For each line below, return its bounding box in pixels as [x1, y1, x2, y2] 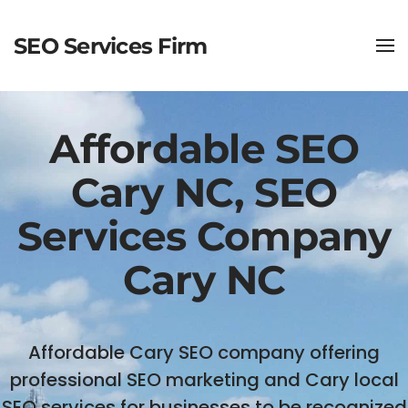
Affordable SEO [49, 125, 359, 173]
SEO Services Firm [14, 32, 208, 59]
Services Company [16, 212, 392, 260]
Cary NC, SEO [70, 168, 338, 217]
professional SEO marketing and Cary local [9, 367, 399, 393]
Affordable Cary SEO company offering [28, 340, 380, 365]
